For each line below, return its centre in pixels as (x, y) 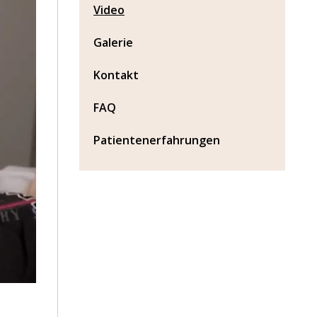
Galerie (113, 43)
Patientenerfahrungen (157, 140)
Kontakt (116, 75)
